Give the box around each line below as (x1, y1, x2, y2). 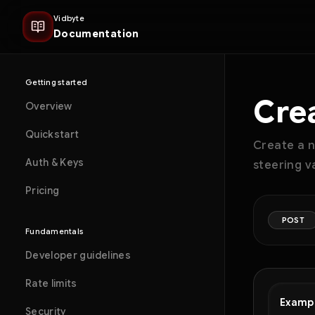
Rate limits (25, 277, 77, 290)
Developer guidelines (25, 249, 131, 262)
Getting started (25, 77, 88, 87)
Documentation (53, 27, 139, 40)
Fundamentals (25, 226, 84, 236)
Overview (25, 100, 72, 112)
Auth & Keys (25, 156, 84, 169)
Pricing (25, 184, 60, 197)
